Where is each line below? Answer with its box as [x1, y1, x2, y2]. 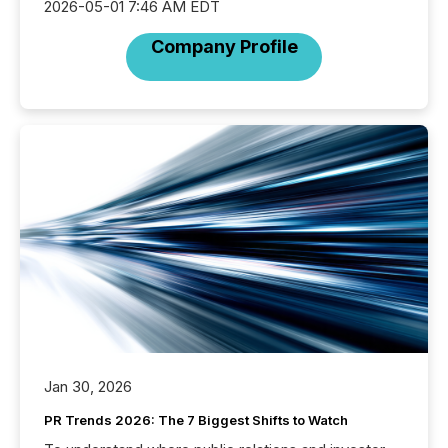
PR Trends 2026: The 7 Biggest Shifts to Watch [44, 412, 348, 429]
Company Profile [150, 36, 298, 57]
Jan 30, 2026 [44, 377, 132, 397]
